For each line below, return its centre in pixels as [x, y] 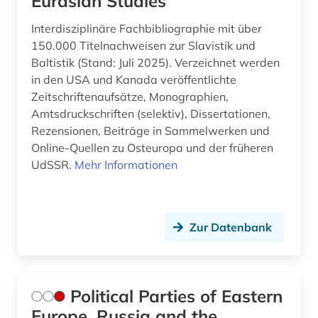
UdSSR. [53, 164]
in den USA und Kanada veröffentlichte [134, 79]
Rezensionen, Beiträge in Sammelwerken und [150, 130]
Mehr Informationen [126, 164]
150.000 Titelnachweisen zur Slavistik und [143, 45]
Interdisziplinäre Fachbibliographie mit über [147, 28]
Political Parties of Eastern [176, 296]
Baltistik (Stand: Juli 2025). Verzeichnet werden [155, 62]
